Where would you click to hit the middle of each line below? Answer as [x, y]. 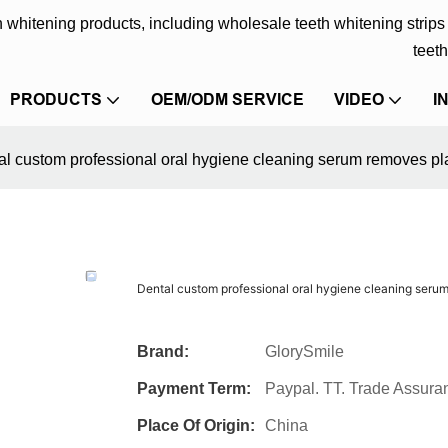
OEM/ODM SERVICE [227, 99]
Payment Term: [194, 388]
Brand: [163, 351]
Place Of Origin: [196, 425]
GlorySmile [304, 351]
